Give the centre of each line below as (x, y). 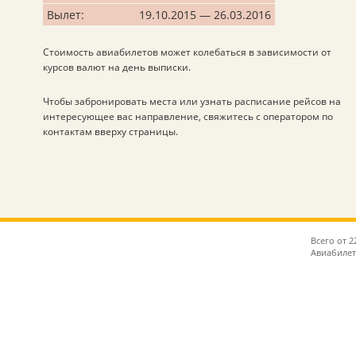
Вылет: (66, 14)
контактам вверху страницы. (110, 131)
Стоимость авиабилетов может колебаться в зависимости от (187, 52)
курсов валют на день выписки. (117, 67)
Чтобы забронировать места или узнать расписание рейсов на (192, 101)
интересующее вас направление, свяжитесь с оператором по (188, 116)
